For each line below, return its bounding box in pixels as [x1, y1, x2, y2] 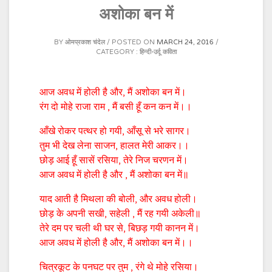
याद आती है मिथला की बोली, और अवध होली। [39, 192, 197, 205]
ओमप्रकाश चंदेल [64, 38, 105, 46]
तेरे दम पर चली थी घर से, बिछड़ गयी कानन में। [39, 222, 200, 234]
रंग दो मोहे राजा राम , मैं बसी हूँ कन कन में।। [39, 100, 192, 113]
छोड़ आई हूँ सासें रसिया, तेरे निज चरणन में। [39, 154, 188, 166]
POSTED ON [111, 38, 157, 46]
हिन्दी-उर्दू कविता [139, 47, 177, 56]
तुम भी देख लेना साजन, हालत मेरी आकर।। [39, 139, 189, 152]
